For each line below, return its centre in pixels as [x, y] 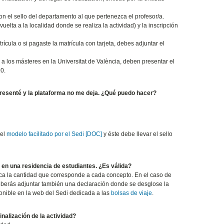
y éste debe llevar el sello [137, 134]
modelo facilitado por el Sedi [45, 134]
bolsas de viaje [131, 193]
